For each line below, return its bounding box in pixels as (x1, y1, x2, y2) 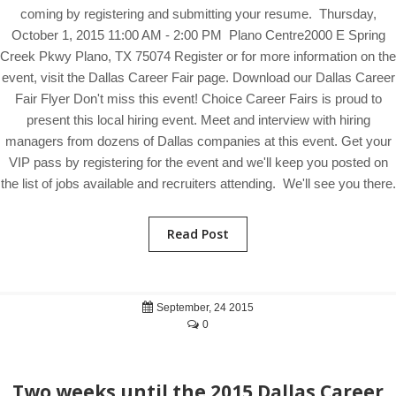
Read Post (167, 225, 229, 242)
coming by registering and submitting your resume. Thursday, (19, 6, 377, 21)
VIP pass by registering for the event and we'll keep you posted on (8, 155, 388, 170)
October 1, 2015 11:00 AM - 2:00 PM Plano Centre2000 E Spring (11, 27, 385, 42)
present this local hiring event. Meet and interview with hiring (26, 112, 370, 127)
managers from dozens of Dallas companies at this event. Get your (4, 133, 392, 148)
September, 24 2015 (154, 301, 254, 314)
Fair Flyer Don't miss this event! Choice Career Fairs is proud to (14, 91, 382, 106)
